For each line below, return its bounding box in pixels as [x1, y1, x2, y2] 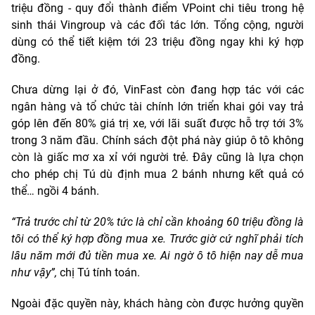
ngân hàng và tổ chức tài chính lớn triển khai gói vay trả [11, 99, 304, 113]
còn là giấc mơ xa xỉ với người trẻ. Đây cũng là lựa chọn [11, 150, 304, 164]
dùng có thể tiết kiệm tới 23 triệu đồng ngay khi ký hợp [11, 34, 304, 49]
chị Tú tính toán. [57, 265, 140, 279]
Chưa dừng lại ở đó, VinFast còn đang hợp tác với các [11, 82, 304, 96]
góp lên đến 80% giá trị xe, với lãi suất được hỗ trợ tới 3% [11, 116, 304, 130]
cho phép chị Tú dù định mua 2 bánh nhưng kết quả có [11, 167, 304, 181]
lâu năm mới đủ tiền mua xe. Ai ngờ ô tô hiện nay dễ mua [11, 248, 304, 262]
